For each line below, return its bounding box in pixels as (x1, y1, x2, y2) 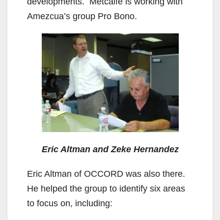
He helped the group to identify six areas (27, 183, 185, 193)
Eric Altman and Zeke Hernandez (41, 144, 179, 154)
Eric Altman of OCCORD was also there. (27, 168, 188, 179)
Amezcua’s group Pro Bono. (27, 11, 137, 21)
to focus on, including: (27, 198, 112, 208)
